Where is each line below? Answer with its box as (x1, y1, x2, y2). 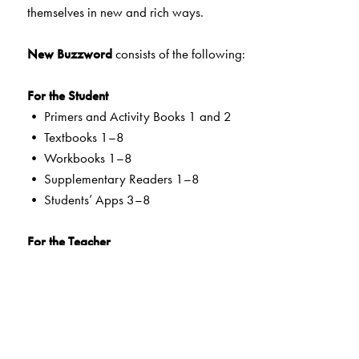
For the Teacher (26, 232, 114, 250)
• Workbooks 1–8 (26, 148, 135, 167)
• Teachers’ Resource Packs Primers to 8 (26, 252, 247, 271)
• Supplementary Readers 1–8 (26, 169, 200, 188)
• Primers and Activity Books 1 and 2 (26, 107, 235, 125)
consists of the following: (111, 44, 245, 63)
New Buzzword (26, 44, 112, 63)
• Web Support (26, 294, 115, 313)
